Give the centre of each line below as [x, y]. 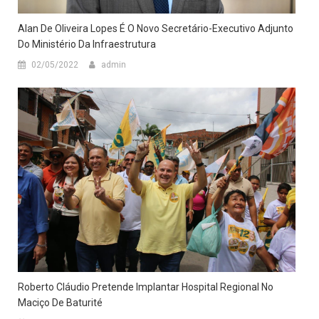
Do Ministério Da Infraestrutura [87, 44]
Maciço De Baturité [60, 303]
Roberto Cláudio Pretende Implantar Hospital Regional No [146, 287]
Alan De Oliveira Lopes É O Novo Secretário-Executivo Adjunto [156, 28]
